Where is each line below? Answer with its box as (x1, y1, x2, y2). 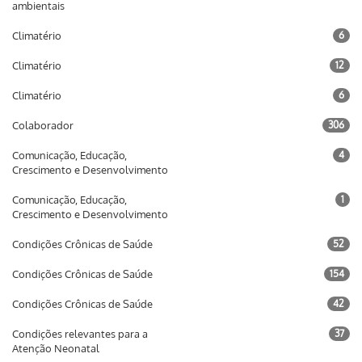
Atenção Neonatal (12, 342, 99, 355)
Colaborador (12, 119, 74, 132)
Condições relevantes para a (12, 327, 148, 340)
